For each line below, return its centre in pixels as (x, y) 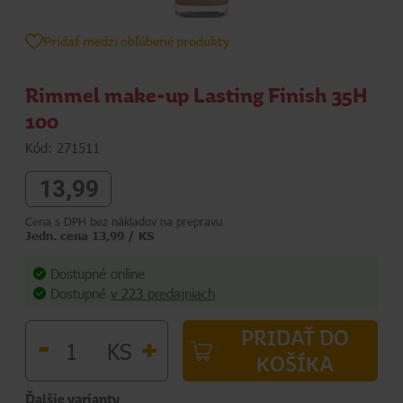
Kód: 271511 (63, 147)
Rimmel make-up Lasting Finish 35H (197, 95)
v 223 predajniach (163, 294)
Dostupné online (98, 273)
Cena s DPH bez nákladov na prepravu (124, 221)
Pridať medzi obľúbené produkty (136, 41)
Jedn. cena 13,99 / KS (90, 235)
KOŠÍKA (295, 364)
